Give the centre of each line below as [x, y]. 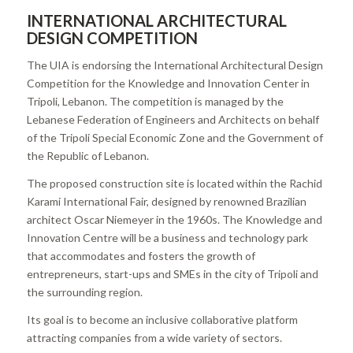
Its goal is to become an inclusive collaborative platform [162, 319]
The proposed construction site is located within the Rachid [174, 183]
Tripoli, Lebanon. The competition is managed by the [155, 101]
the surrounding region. [84, 292]
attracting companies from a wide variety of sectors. [154, 337]
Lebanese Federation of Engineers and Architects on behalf [173, 119]
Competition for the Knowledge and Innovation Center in [168, 83]
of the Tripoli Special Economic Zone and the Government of [175, 137]
